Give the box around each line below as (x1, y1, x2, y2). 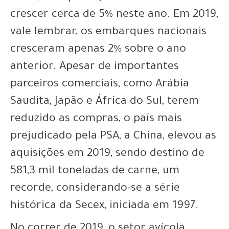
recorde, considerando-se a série (10, 183, 180, 195)
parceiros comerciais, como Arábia (10, 79, 189, 91)
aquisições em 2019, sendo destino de (10, 148, 204, 161)
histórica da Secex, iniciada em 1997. (10, 200, 201, 213)
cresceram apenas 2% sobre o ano (10, 44, 186, 56)
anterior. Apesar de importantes (10, 61, 179, 74)
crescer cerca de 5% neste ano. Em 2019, (10, 9, 218, 21)
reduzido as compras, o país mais (10, 113, 182, 126)
